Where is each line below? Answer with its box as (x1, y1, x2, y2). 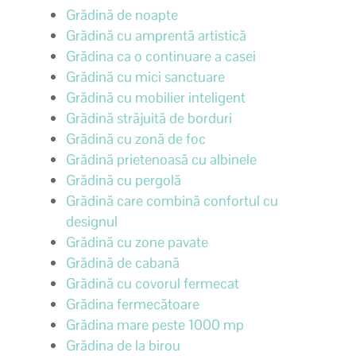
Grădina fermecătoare (65, 294, 199, 313)
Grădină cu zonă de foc (65, 129, 206, 148)
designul (65, 211, 118, 230)
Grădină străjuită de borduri (65, 108, 232, 127)
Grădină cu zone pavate (65, 232, 208, 251)
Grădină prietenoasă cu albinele (65, 149, 257, 168)
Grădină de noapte (65, 5, 178, 24)
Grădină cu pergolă (65, 170, 181, 189)
